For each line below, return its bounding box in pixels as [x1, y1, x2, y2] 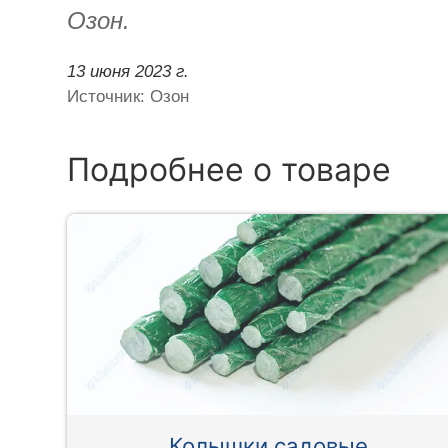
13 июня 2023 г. [67, 61, 190, 81]
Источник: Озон [67, 86, 190, 106]
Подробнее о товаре [67, 149, 392, 189]
